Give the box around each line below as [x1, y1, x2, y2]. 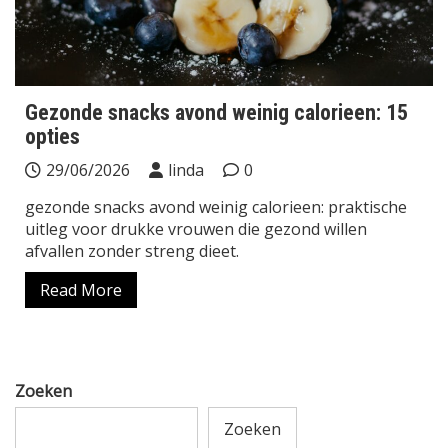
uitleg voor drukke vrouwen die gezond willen [25, 218, 367, 241]
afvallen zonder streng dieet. [25, 240, 239, 263]
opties [25, 124, 80, 150]
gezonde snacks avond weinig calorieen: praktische [25, 196, 407, 219]
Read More [40, 279, 122, 302]
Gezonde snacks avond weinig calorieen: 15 [25, 100, 408, 126]
